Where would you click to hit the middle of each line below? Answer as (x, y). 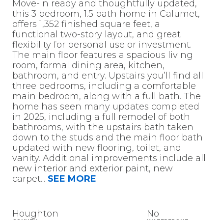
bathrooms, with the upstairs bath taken (103, 127)
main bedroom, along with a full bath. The (106, 96)
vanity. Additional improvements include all (109, 158)
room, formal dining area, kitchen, (88, 66)
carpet (26, 179)
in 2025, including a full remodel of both (101, 117)
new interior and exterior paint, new (92, 169)
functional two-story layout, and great (96, 35)
